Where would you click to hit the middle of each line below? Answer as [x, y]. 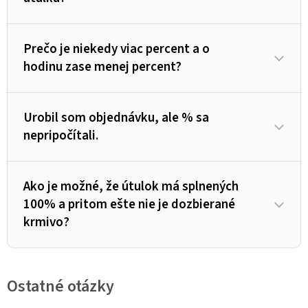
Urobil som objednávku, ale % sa [116, 118]
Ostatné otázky [60, 287]
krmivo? [46, 223]
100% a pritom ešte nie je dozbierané [129, 205]
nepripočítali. [61, 136]
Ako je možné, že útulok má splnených [131, 187]
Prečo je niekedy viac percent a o [117, 49]
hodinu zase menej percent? [102, 67]
